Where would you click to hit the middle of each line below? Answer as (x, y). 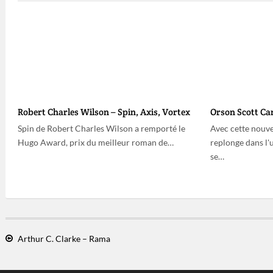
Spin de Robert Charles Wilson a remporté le (101, 128)
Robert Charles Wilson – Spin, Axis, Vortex (104, 112)
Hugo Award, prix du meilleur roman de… (96, 142)
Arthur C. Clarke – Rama (64, 238)
